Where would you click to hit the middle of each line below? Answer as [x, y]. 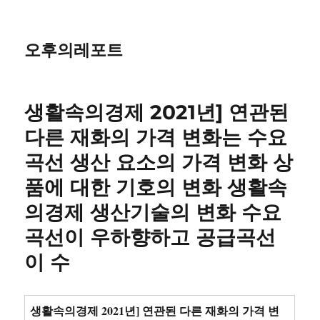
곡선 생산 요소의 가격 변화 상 [159, 162]
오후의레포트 [74, 50]
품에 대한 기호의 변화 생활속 [156, 187]
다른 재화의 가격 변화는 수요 [156, 137]
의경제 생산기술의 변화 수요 [153, 212]
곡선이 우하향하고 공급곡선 [150, 237]
